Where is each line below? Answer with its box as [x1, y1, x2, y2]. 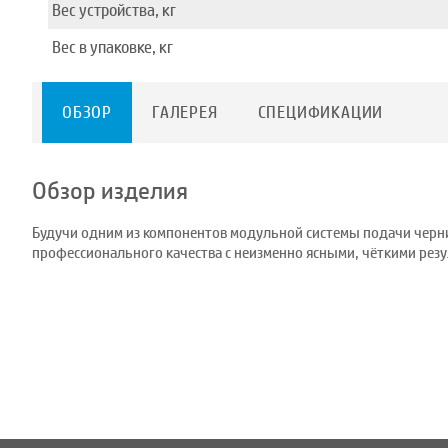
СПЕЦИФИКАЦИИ [257, 101, 384, 123]
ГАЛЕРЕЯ [152, 101, 218, 123]
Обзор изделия [32, 174, 188, 207]
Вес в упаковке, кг [52, 36, 173, 58]
